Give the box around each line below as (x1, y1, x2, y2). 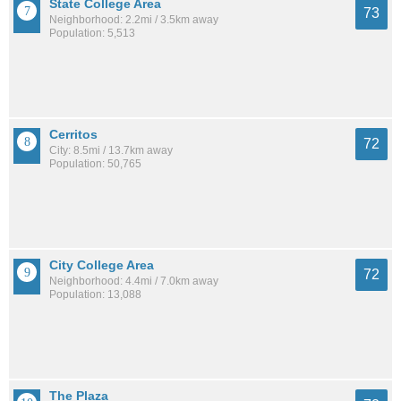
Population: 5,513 (49, 27, 135, 40)
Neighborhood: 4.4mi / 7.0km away (49, 274, 218, 287)
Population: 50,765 (49, 158, 141, 171)
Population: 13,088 (49, 287, 141, 301)
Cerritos (49, 127, 98, 142)
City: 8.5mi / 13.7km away (49, 144, 173, 158)
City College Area (49, 257, 154, 272)
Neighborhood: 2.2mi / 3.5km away (49, 13, 218, 27)
